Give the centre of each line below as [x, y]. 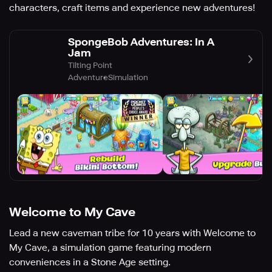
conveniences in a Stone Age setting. [90, 263]
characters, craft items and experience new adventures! [132, 8]
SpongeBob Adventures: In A [141, 42]
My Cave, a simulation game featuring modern [110, 248]
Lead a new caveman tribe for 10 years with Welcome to [132, 233]
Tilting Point [90, 66]
